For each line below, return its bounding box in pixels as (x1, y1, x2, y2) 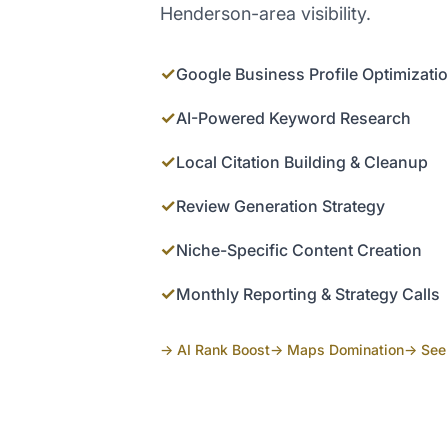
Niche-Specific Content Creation (176, 240, 422, 261)
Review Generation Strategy (176, 196, 385, 217)
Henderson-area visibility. (160, 3, 371, 25)
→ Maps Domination (270, 341, 404, 359)
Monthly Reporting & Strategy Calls (176, 284, 440, 305)
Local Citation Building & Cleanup (176, 152, 428, 173)
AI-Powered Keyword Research (176, 108, 411, 129)
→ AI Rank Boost (160, 341, 270, 359)
